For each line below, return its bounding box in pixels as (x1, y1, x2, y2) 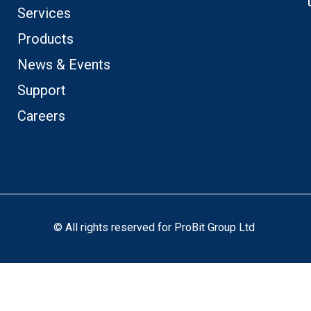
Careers (17, 108, 65, 124)
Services (17, 5, 71, 22)
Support (17, 82, 66, 99)
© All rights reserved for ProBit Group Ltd (53, 221, 258, 234)
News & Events (17, 56, 110, 73)
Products (17, 31, 74, 47)
